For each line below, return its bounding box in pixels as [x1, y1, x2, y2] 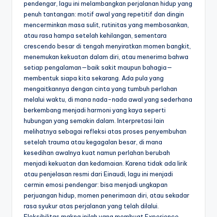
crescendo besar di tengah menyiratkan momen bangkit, [24, 42, 191, 50]
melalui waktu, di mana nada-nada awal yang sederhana [24, 95, 192, 103]
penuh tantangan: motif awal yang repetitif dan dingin [24, 10, 184, 18]
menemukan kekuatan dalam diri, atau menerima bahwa [24, 52, 188, 61]
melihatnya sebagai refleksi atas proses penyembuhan [24, 127, 186, 135]
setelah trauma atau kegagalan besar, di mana [24, 138, 162, 146]
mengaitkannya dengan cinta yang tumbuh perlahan [24, 84, 177, 93]
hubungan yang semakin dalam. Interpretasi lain [24, 116, 164, 124]
